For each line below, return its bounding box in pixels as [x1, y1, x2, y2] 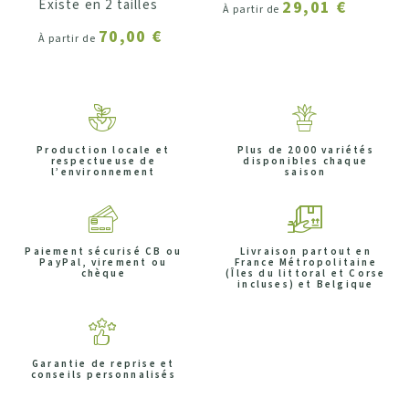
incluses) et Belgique [237, 278, 374, 292]
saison [285, 165, 327, 180]
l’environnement [51, 165, 156, 180]
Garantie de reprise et [32, 357, 175, 372]
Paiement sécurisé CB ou [25, 245, 182, 259]
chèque [80, 267, 126, 281]
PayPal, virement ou [39, 256, 168, 270]
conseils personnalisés [30, 368, 176, 383]
